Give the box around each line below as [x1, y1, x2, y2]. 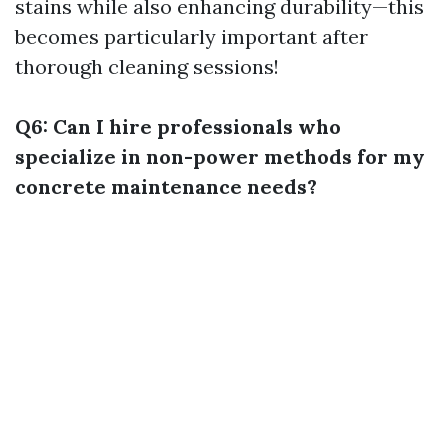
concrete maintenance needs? [15, 174, 317, 199]
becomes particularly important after [15, 24, 368, 49]
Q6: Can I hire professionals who [15, 114, 341, 139]
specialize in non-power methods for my [15, 144, 425, 169]
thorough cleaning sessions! [15, 54, 279, 79]
